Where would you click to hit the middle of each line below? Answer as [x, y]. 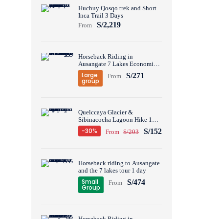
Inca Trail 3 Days [101, 15]
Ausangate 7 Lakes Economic [118, 64]
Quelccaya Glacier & [106, 112]
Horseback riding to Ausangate [119, 163]
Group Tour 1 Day [102, 71]
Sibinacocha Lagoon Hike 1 [115, 120]
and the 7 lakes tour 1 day [112, 170]
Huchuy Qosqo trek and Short [118, 8]
